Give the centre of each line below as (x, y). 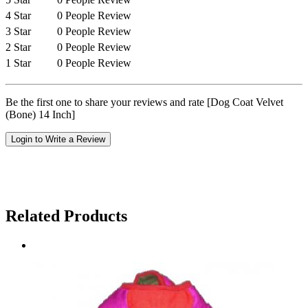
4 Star (20, 16)
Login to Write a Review (58, 140)
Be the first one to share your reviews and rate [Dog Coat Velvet (144, 102)
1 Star (20, 63)
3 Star (20, 32)
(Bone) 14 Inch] (40, 115)
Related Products (66, 216)
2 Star (20, 47)
